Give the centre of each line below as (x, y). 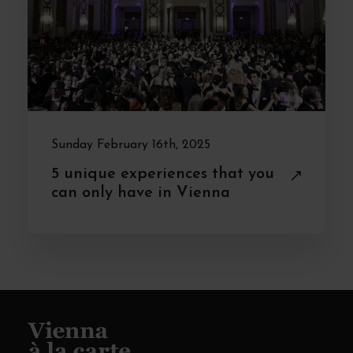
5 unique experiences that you (163, 174)
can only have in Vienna (141, 193)
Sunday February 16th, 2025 (131, 145)
